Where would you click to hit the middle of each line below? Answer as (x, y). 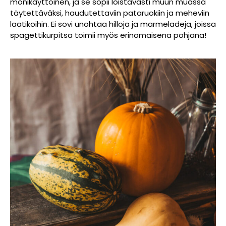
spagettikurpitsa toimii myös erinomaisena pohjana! (108, 35)
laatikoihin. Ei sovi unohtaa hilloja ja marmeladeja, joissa (113, 24)
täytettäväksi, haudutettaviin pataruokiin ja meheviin (110, 13)
